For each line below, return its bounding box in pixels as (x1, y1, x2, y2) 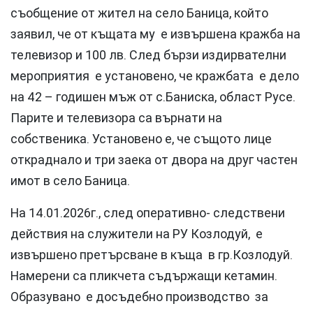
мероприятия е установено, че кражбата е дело (10, 68, 299, 85)
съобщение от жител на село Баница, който (10, 5, 268, 22)
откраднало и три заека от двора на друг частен (10, 152, 298, 168)
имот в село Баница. (10, 173, 130, 189)
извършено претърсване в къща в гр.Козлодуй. (10, 247, 293, 263)
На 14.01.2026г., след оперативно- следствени (10, 205, 285, 221)
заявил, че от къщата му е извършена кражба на (10, 26, 300, 43)
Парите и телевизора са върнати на (10, 110, 222, 126)
